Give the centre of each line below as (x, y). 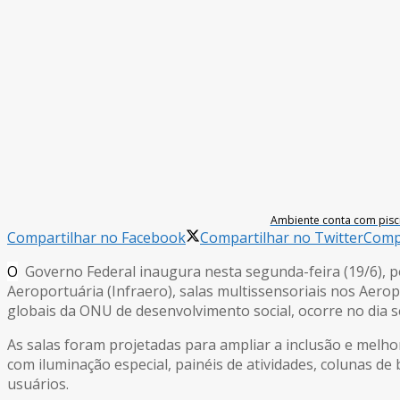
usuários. (38, 383)
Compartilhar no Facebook (96, 237)
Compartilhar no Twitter (282, 237)
